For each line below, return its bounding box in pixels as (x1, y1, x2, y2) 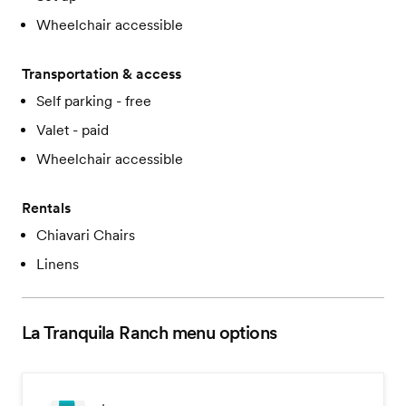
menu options (168, 322, 277, 344)
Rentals (22, 199, 71, 217)
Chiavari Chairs (36, 227, 135, 245)
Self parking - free (36, 92, 151, 111)
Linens (36, 256, 79, 274)
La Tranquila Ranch (22, 322, 169, 344)
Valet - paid (36, 121, 109, 140)
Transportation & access (22, 65, 181, 83)
